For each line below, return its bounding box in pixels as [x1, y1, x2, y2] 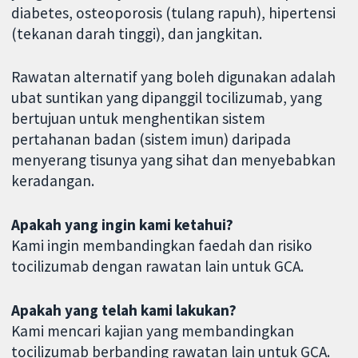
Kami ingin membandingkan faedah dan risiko [11, 236, 313, 256]
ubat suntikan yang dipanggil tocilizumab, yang [11, 88, 323, 108]
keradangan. [11, 171, 95, 191]
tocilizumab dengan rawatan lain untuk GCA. [11, 257, 304, 276]
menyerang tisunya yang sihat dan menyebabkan [11, 150, 336, 170]
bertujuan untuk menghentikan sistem [11, 109, 266, 129]
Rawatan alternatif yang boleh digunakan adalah [11, 67, 336, 87]
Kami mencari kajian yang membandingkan [11, 320, 295, 340]
